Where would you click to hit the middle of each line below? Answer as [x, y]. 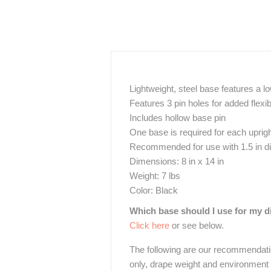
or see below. [197, 226]
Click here [149, 226]
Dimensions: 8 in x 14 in [177, 162]
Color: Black [154, 191]
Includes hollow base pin [178, 118]
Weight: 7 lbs [155, 176]
